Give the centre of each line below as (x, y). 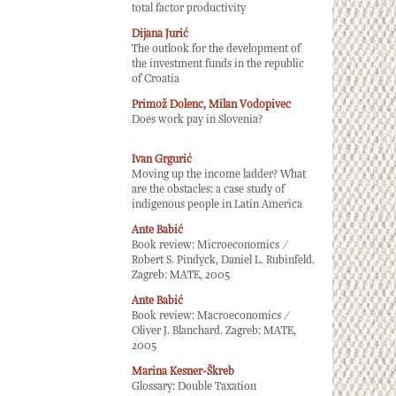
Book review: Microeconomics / (210, 245)
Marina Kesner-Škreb (183, 372)
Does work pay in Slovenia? (197, 120)
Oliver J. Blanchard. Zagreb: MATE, (214, 331)
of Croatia (156, 79)
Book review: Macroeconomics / (211, 316)
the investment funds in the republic (218, 64)
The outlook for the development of (216, 49)
